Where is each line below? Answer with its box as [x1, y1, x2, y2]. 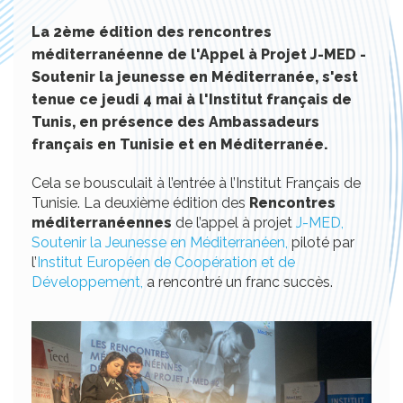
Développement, [31, 273, 143, 291]
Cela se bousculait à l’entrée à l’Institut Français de [31, 175, 361, 193]
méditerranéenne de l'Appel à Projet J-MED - [31, 46, 366, 64]
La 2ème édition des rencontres [31, 23, 272, 41]
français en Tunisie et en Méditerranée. [31, 136, 328, 154]
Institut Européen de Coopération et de [37, 254, 295, 272]
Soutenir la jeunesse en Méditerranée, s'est [31, 68, 358, 86]
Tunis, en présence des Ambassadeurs [31, 113, 319, 131]
